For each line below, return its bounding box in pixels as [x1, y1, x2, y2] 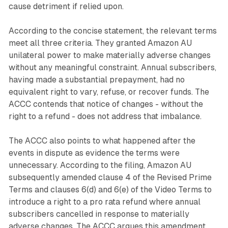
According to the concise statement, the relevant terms [8, 26, 217, 36]
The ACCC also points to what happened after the [8, 136, 195, 146]
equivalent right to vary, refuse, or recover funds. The [8, 87, 209, 97]
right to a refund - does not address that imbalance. [8, 111, 202, 122]
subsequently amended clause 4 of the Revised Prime [8, 173, 212, 183]
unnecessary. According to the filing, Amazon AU [8, 160, 191, 170]
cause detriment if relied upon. [8, 2, 124, 12]
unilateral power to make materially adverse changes [8, 50, 211, 61]
